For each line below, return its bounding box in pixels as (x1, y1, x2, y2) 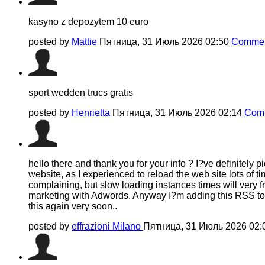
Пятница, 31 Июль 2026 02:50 (99, 36, 231, 47)
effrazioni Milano (72, 221, 143, 231)
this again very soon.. (28, 201, 117, 211)
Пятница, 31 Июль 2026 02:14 (112, 107, 244, 118)
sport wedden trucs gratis (28, 87, 133, 98)
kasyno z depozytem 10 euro (28, 16, 148, 27)
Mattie (72, 36, 99, 47)
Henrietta (72, 107, 112, 118)
